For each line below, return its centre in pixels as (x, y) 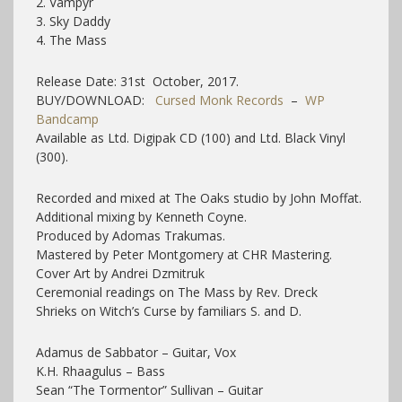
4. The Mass (71, 39)
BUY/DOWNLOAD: (96, 100)
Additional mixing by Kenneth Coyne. (141, 216)
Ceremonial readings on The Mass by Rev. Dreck (177, 292)
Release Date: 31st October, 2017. (137, 81)
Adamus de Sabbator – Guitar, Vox (136, 352)
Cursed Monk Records (219, 100)
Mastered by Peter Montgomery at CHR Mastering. (184, 254)
